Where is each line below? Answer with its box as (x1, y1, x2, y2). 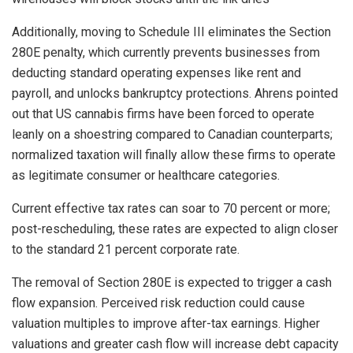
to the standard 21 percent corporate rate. (12, 241, 240, 257)
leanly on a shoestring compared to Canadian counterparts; (12, 126, 333, 142)
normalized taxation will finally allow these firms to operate (12, 147, 336, 162)
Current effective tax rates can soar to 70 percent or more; (12, 200, 330, 216)
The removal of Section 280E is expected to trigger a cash (12, 274, 332, 290)
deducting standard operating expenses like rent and (12, 65, 301, 80)
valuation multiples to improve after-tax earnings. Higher (12, 315, 320, 331)
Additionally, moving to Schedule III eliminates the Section (12, 24, 331, 39)
